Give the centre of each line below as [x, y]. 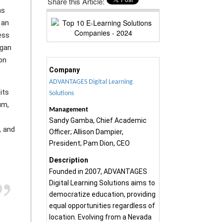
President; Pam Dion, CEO [90, 143]
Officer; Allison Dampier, [86, 132]
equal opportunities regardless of [102, 205]
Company [65, 70]
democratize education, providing [103, 194]
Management [69, 110]
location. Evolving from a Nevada [101, 217]
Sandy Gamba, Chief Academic [98, 120]
